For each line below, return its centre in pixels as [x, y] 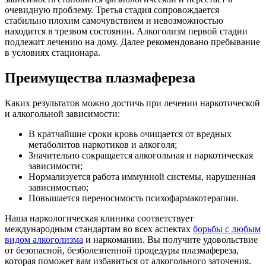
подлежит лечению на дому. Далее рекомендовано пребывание [132, 42]
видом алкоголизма [44, 239]
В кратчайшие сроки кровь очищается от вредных [130, 134]
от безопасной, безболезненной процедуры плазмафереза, [122, 250]
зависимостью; [58, 187]
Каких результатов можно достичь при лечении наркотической [132, 103]
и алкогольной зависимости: [62, 113]
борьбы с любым [227, 229]
